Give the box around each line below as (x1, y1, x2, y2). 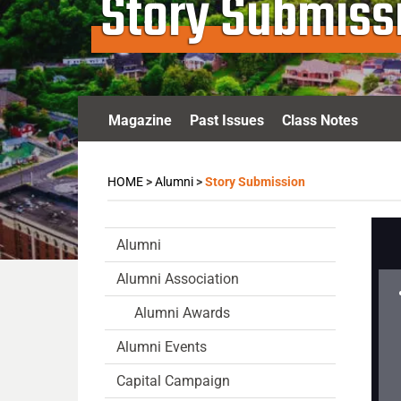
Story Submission (205, 175, 305, 189)
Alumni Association (116, 270, 239, 287)
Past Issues (190, 112, 264, 129)
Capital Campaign (116, 372, 230, 389)
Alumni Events (116, 338, 207, 355)
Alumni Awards (134, 304, 230, 321)
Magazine (108, 112, 172, 129)
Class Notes (282, 112, 358, 129)
